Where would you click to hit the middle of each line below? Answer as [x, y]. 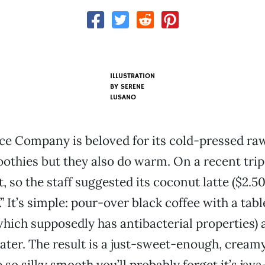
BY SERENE [127, 87]
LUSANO [123, 97]
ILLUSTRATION [132, 76]
